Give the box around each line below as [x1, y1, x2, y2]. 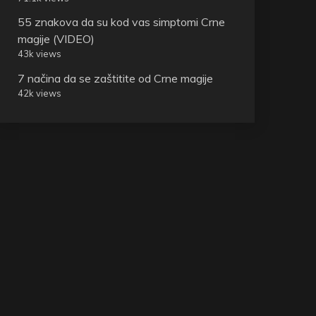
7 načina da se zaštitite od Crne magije [17, 71, 213, 86]
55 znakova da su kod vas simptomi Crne [17, 15, 225, 30]
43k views [17, 48, 61, 60]
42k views [17, 87, 61, 99]
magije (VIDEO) [17, 32, 95, 47]
